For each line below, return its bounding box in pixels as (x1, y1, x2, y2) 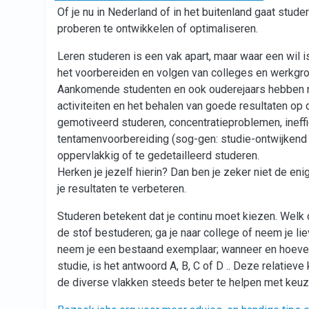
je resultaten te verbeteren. (57, 182, 186, 195)
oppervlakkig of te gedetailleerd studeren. (57, 149, 259, 162)
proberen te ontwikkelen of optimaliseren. (57, 22, 261, 35)
